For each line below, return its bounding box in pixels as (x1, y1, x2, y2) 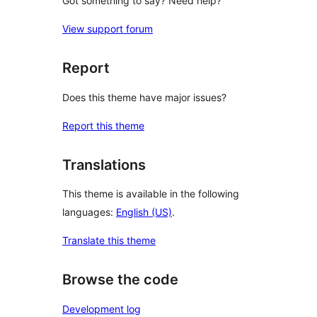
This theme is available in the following (62, 188, 239, 200)
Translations (62, 156, 146, 173)
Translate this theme (62, 234, 156, 247)
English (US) (116, 206, 172, 219)
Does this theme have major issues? (62, 91, 226, 103)
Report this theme (62, 119, 144, 132)
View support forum (62, 23, 153, 35)
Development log (62, 303, 141, 315)
